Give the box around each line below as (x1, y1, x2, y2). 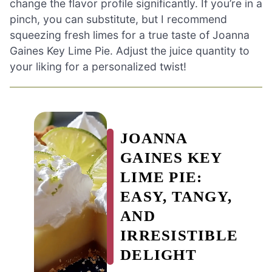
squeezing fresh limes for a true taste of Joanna (10, 29, 250, 42)
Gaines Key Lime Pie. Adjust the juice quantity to (10, 44, 250, 58)
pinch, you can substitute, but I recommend (10, 13, 227, 26)
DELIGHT (120, 246, 197, 263)
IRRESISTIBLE (120, 227, 238, 244)
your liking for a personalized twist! (10, 60, 186, 73)
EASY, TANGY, (120, 188, 232, 205)
